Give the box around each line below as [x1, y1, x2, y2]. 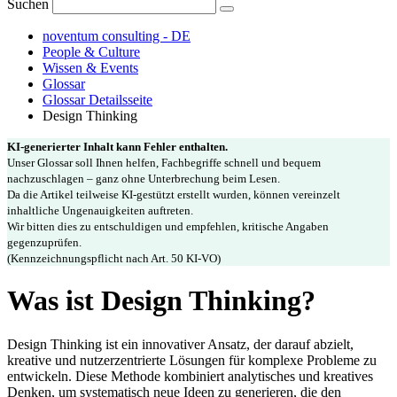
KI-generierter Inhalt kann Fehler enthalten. [7, 139, 228, 153]
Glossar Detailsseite [43, 91, 152, 107]
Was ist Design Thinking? [7, 284, 315, 317]
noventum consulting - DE [43, 27, 191, 43]
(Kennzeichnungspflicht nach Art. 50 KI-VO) [7, 251, 221, 265]
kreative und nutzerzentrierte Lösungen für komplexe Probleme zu [7, 352, 377, 368]
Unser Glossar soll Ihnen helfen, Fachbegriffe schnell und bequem [7, 155, 321, 169]
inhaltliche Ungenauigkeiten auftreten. [7, 203, 193, 217]
